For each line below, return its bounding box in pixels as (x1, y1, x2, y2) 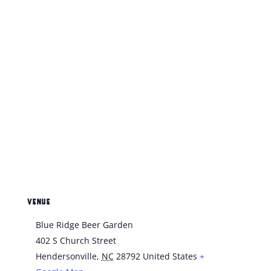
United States (142, 250, 197, 263)
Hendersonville (35, 250, 97, 263)
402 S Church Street (35, 235, 116, 247)
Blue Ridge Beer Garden (35, 219, 133, 231)
